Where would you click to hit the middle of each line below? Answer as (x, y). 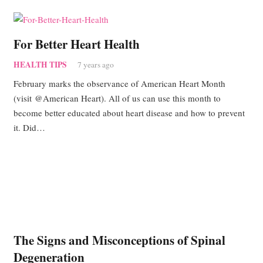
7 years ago (95, 64)
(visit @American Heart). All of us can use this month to (117, 98)
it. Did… (29, 128)
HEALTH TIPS (40, 64)
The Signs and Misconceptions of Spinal (119, 240)
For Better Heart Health (76, 44)
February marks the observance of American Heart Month (119, 84)
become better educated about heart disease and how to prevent (129, 113)
